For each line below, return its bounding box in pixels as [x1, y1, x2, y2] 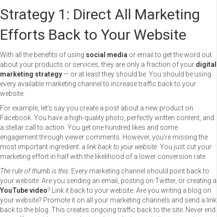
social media [84, 50, 127, 59]
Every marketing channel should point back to [70, 167, 209, 175]
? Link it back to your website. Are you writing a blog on [47, 186, 211, 194]
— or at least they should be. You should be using [62, 70, 211, 78]
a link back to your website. [82, 142, 158, 151]
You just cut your [158, 142, 212, 151]
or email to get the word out [127, 50, 212, 59]
